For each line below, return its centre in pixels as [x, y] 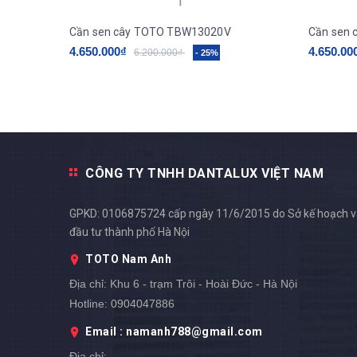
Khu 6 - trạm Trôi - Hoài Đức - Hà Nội [202, 284]
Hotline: [88, 304]
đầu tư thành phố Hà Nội [129, 232]
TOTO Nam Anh [128, 259]
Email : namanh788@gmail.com [174, 332]
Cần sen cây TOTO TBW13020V [150, 32]
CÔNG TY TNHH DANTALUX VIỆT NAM [204, 174]
